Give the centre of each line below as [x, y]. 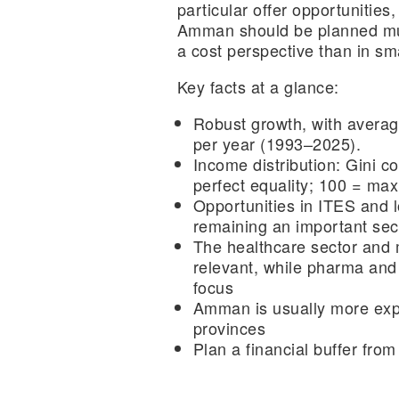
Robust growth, [250, 123]
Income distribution [265, 164]
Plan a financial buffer [275, 349]
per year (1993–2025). [277, 144]
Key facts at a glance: [258, 87]
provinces [229, 328]
